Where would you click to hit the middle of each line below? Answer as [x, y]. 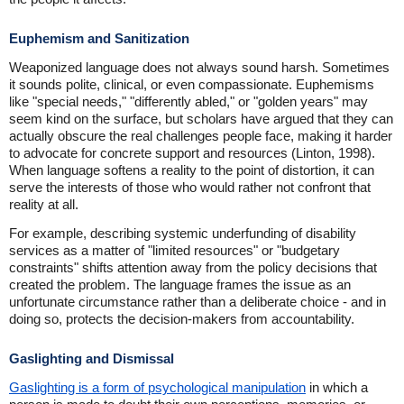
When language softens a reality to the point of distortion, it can [192, 170]
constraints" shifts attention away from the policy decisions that [193, 267]
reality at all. [44, 204]
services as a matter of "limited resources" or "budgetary [174, 250]
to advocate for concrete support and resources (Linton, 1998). [192, 153]
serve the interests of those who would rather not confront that [190, 187]
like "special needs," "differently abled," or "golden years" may [188, 101]
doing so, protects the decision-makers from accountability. [182, 319]
